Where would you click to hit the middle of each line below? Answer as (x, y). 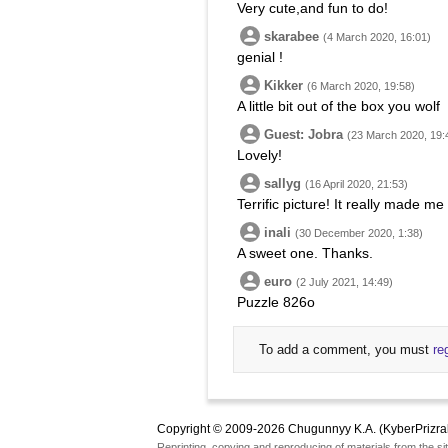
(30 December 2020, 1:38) (359, 233)
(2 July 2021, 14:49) (344, 282)
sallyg (282, 183)
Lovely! (259, 155)
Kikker (283, 85)
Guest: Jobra (303, 134)
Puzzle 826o (276, 302)
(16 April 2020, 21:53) (356, 184)
